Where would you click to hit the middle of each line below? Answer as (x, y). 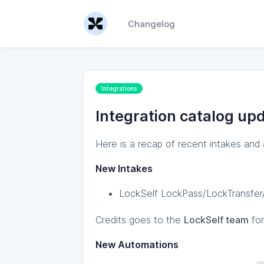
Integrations (119, 88)
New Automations (137, 245)
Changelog (151, 24)
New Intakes (124, 169)
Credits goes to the (140, 220)
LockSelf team (216, 220)
